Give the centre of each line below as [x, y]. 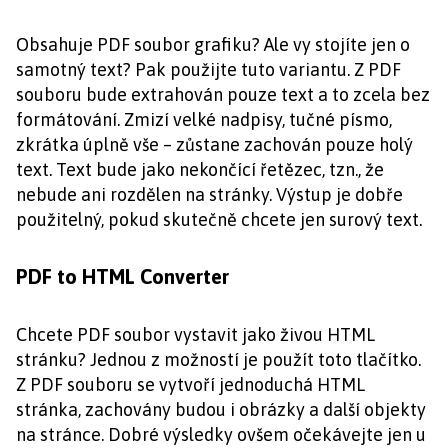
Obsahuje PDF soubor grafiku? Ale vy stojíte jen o [213, 44]
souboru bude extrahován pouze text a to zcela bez [223, 94]
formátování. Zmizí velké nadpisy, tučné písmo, [204, 119]
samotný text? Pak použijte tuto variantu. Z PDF [208, 69]
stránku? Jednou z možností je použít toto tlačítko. [218, 359]
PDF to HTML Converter [122, 276]
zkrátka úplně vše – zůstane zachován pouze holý [214, 144]
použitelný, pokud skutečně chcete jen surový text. [219, 219]
